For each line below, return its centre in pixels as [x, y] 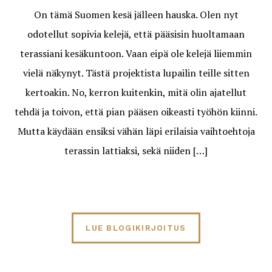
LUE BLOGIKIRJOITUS [136, 228]
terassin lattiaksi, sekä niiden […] [136, 151]
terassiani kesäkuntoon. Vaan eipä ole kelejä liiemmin [136, 53]
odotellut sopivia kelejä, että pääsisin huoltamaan [136, 34]
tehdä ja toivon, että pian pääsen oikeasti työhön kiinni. [136, 112]
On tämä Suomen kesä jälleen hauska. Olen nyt [136, 15]
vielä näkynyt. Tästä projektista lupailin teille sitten [136, 73]
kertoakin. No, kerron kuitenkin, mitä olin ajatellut [136, 92]
